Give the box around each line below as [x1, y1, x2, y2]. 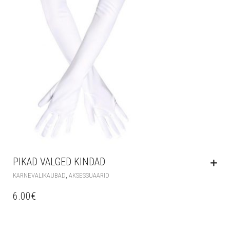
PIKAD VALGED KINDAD [13, 156, 105, 168]
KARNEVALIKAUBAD [13, 171, 66, 180]
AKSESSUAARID [69, 171, 109, 180]
